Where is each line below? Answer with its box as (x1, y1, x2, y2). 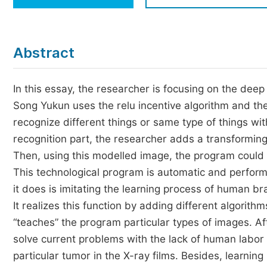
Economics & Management (30, 6, 154, 17)
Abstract (13, 44, 74, 61)
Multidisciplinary (30, 50, 107, 61)
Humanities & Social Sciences (30, 28, 166, 39)
